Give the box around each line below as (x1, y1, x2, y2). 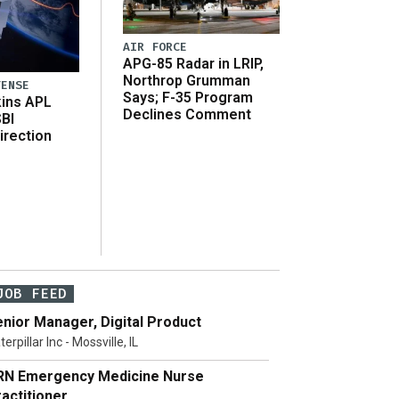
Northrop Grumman (123, 71, 250, 89)
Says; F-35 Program (123, 88, 253, 106)
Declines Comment (123, 105, 251, 123)
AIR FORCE (123, 38, 187, 54)
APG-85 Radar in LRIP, (123, 54, 264, 72)
